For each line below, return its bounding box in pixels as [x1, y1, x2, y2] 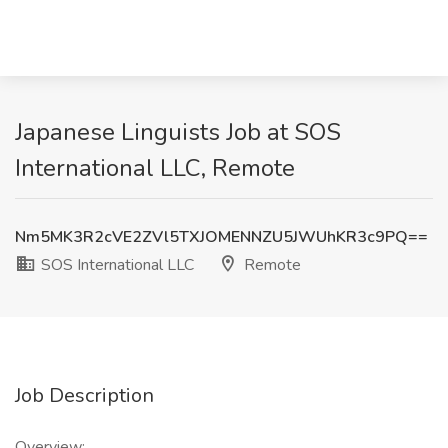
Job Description [15, 382, 154, 409]
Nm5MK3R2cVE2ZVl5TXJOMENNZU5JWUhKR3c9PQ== [15, 226, 428, 248]
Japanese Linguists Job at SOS [15, 116, 341, 148]
